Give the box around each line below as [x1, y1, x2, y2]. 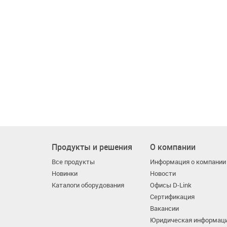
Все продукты [52, 158, 95, 166]
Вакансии [150, 204, 179, 213]
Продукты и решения [52, 141, 132, 153]
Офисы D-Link [150, 181, 192, 190]
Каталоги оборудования [52, 181, 124, 190]
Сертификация [150, 193, 195, 201]
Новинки [52, 169, 78, 178]
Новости [150, 169, 176, 178]
